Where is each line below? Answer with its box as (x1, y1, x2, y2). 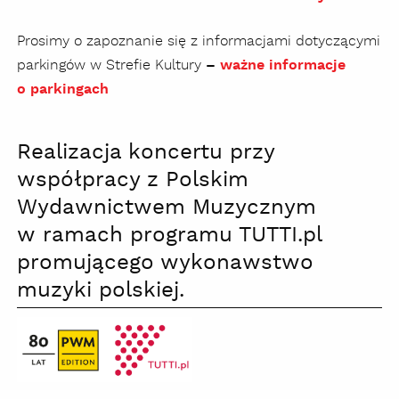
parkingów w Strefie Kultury (17, 55, 201, 75)
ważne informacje (220, 55, 346, 75)
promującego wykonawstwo (17, 248, 313, 277)
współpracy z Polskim (17, 166, 248, 194)
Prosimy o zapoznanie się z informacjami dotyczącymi (17, 31, 380, 51)
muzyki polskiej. (17, 276, 184, 305)
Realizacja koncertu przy (17, 138, 275, 167)
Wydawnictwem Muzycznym (17, 193, 316, 222)
